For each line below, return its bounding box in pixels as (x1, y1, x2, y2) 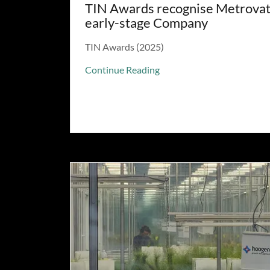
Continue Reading (85, 64, 160, 75)
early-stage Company (85, 14, 208, 31)
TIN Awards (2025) (85, 41, 164, 52)
